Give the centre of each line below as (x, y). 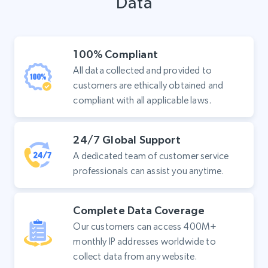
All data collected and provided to (142, 71)
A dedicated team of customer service (151, 156)
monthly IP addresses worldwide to (144, 242)
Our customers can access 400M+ (145, 227)
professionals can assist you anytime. (149, 171)
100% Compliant (115, 54)
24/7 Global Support (127, 140)
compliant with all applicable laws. (142, 100)
